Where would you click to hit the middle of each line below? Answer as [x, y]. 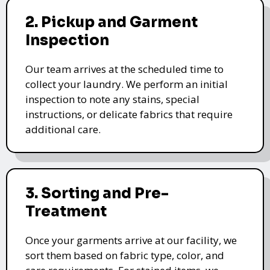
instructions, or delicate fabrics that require [129, 115]
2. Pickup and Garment [111, 23]
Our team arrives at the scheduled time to [124, 69]
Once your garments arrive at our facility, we [131, 240]
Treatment [66, 212]
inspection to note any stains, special [112, 99]
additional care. [63, 130]
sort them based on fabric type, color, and [125, 256]
